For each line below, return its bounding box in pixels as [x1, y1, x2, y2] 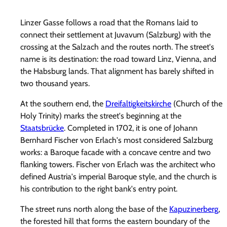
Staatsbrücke [20, 123, 64, 133]
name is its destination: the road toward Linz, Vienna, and [20, 54, 216, 64]
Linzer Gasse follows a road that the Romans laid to [20, 17, 198, 27]
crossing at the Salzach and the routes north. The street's [20, 42, 214, 52]
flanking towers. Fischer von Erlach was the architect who [20, 159, 215, 169]
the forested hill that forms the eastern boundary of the [20, 216, 210, 226]
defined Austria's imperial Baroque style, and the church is [20, 171, 217, 181]
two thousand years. [20, 78, 90, 88]
